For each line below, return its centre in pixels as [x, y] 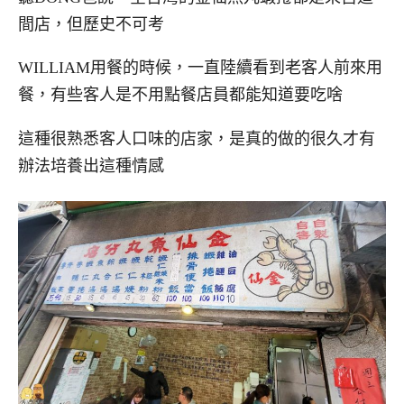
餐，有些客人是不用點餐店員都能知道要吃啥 [180, 95]
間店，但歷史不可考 [91, 24]
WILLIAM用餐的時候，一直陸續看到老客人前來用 [200, 68]
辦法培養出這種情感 [91, 166]
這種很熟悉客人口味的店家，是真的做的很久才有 [197, 139]
